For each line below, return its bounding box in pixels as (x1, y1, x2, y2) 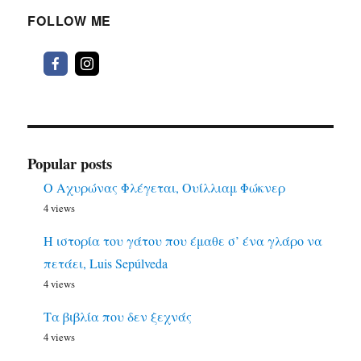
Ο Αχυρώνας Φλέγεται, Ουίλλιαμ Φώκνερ (44, 178, 286, 196)
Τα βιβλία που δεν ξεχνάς (44, 307, 193, 325)
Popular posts (27, 151, 113, 174)
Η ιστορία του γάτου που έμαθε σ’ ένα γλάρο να (44, 231, 323, 249)
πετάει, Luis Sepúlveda (44, 254, 168, 272)
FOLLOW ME (27, 10, 112, 30)
